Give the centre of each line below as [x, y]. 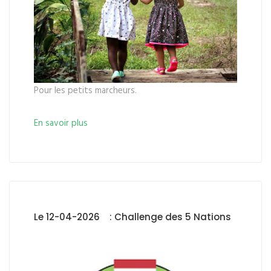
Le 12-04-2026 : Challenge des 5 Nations [132, 217]
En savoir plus [61, 123]
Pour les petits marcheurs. [85, 90]
